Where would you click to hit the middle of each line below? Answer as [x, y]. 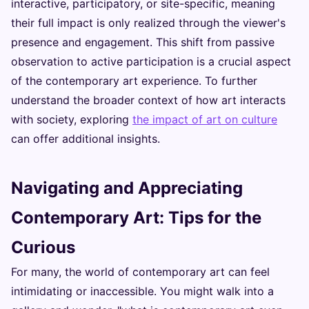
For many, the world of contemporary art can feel [140, 272]
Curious [43, 248]
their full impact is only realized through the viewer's [148, 23]
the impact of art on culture [205, 120]
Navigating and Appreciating [127, 188]
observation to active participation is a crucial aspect [151, 62]
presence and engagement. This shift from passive [143, 42]
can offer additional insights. [86, 139]
